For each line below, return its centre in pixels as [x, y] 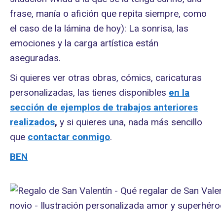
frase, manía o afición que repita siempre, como [108, 13]
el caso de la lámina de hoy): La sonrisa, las [99, 28]
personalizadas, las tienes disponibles [89, 92]
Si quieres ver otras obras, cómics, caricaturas [106, 77]
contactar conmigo [69, 137]
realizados [32, 122]
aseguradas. [35, 58]
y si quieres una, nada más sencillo [130, 122]
